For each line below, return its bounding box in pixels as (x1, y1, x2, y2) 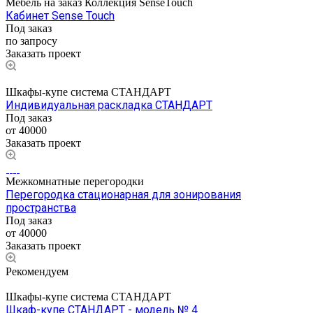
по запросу (6, 35, 57, 48)
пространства (6, 201, 76, 215)
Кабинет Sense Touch (6, 9, 115, 23)
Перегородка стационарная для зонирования (6, 188, 241, 202)
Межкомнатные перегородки (6, 175, 144, 188)
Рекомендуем (6, 265, 68, 278)
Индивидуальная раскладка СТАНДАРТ (6, 99, 212, 112)
